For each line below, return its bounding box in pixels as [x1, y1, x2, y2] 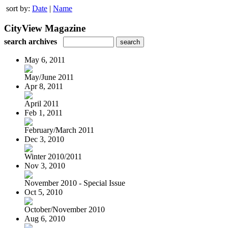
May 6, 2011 [24, 55, 65, 64]
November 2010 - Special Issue [24, 178, 125, 187]
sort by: [6, 4, 32, 13]
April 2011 [24, 99, 59, 108]
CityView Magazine [4, 22, 85, 34]
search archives [4, 37, 57, 46]
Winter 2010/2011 [24, 152, 82, 161]
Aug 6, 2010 [24, 214, 65, 223]
